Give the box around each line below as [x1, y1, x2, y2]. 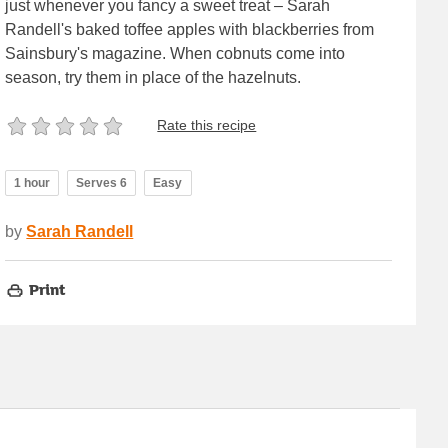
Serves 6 [76, 175, 128, 190]
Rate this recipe [157, 117, 257, 134]
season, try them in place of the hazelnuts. [5, 68, 302, 86]
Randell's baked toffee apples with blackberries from [5, 20, 375, 38]
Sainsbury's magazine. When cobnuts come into [5, 44, 346, 62]
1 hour [14, 175, 51, 190]
